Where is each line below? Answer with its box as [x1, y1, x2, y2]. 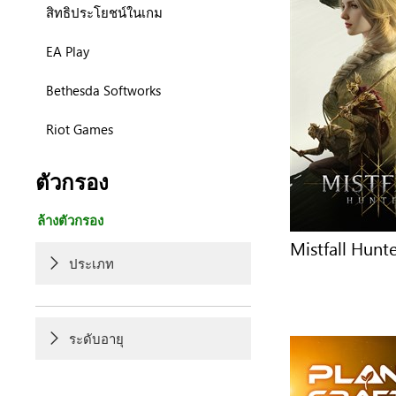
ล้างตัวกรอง [37, 210, 104, 229]
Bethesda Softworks [46, 80, 162, 99]
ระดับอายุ [69, 329, 125, 347]
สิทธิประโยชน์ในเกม [46, 3, 164, 21]
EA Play [46, 42, 90, 60]
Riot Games [46, 119, 114, 138]
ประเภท [69, 254, 115, 272]
